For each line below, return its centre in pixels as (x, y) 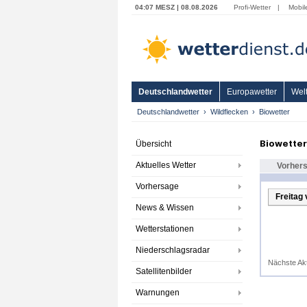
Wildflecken (229, 112)
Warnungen (158, 293)
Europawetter (252, 92)
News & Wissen (165, 208)
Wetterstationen (165, 229)
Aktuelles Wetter (166, 165)
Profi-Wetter (252, 7)
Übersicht (153, 144)
